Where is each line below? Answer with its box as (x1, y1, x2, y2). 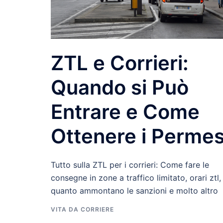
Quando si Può (51, 75, 189, 100)
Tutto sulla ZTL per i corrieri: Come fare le (51, 160, 209, 170)
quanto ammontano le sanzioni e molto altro (51, 186, 218, 196)
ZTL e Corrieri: (51, 51, 189, 76)
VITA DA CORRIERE (51, 206, 114, 214)
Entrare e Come (51, 100, 200, 124)
